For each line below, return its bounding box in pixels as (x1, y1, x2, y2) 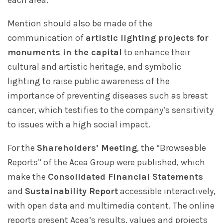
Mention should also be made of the (7, 18, 152, 29)
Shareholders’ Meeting (37, 142, 137, 154)
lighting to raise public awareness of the (7, 76, 170, 87)
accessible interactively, (118, 186, 216, 197)
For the (7, 142, 37, 154)
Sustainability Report (25, 186, 118, 197)
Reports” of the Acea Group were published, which (7, 157, 205, 168)
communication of (7, 32, 86, 44)
